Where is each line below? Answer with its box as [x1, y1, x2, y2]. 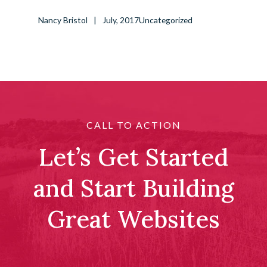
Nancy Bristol [38, 15, 88, 26]
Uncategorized [138, 15, 193, 26]
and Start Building [33, 173, 234, 204]
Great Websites [47, 204, 220, 235]
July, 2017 [102, 15, 139, 26]
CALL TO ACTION [86, 119, 181, 131]
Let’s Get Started [39, 142, 228, 173]
